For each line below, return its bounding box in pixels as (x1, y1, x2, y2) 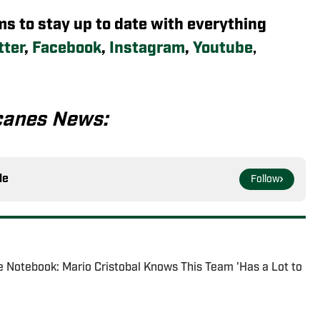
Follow (251, 174, 280, 185)
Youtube (193, 40, 253, 57)
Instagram (109, 40, 185, 57)
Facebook (32, 40, 101, 57)
